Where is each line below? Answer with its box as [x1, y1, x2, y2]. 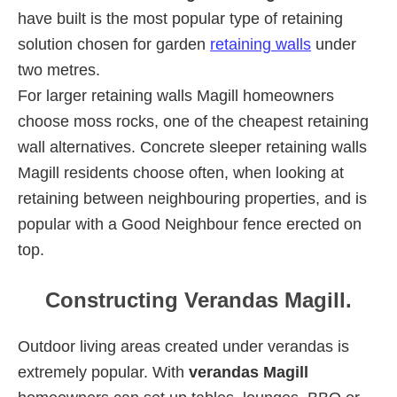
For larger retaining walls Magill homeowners [18, 86, 334, 105]
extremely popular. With [18, 362, 189, 381]
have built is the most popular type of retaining [18, 9, 343, 27]
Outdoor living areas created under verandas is [18, 337, 349, 355]
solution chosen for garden [18, 35, 210, 53]
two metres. [18, 60, 100, 79]
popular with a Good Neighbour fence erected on [18, 214, 362, 233]
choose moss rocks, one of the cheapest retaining [18, 112, 369, 130]
